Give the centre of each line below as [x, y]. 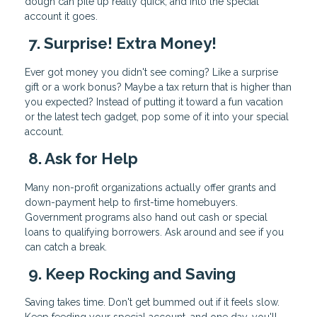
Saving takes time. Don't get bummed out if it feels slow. [152, 302]
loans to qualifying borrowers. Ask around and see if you [154, 232]
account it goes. [61, 17]
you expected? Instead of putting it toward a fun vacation [154, 102]
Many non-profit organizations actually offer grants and [150, 187]
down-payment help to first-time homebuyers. [131, 202]
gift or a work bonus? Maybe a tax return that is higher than [158, 87]
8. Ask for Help [81, 158]
